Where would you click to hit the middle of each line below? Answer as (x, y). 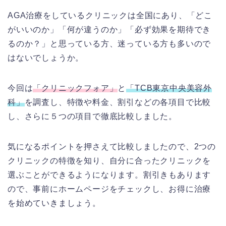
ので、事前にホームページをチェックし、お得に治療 (109, 189)
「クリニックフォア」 (75, 88)
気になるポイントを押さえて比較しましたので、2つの (112, 147)
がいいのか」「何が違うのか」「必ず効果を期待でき (109, 30)
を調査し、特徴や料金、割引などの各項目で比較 (118, 102)
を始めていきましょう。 (54, 203)
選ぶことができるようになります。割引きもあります (109, 175)
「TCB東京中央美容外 (169, 88)
